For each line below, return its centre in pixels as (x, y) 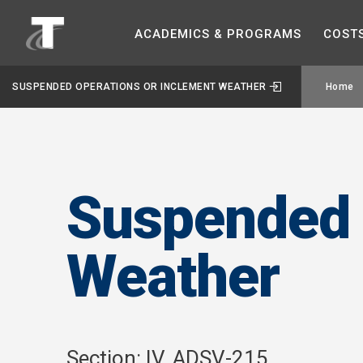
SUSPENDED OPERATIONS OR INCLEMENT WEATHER (139, 87)
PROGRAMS (264, 34)
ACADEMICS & (181, 34)
